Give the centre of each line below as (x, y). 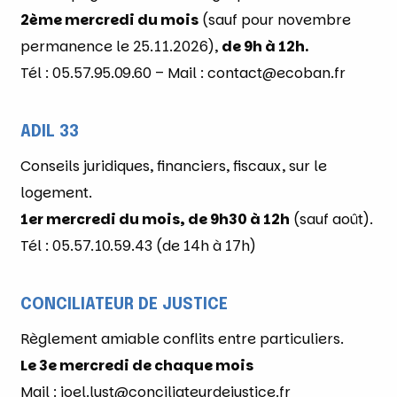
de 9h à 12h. (265, 46)
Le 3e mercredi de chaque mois (137, 365)
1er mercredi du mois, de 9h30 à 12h (155, 219)
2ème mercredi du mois (109, 19)
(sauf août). (331, 219)
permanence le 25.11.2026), (121, 46)
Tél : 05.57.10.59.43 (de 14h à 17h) (138, 245)
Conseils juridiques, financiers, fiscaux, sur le (174, 166)
